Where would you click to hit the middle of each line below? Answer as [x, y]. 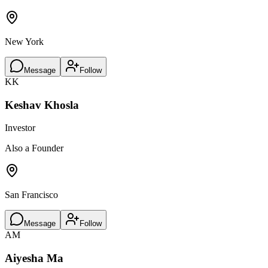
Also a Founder [34, 148]
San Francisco [31, 195]
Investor [20, 128]
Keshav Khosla [42, 105]
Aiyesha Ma [34, 258]
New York [24, 41]
